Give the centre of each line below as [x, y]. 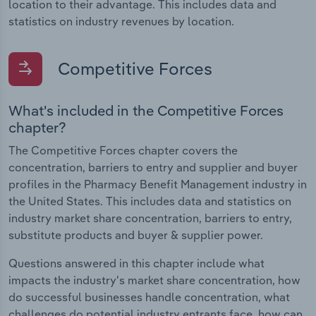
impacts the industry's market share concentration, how [154, 280]
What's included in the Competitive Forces [146, 110]
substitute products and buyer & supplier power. [136, 235]
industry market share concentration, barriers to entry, [150, 218]
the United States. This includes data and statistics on [150, 201]
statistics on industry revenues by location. [121, 21]
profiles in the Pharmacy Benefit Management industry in [158, 184]
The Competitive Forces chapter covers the [123, 150]
